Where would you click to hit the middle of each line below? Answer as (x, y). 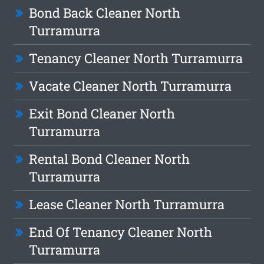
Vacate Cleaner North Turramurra (131, 86)
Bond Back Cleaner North (105, 13)
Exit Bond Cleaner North (102, 114)
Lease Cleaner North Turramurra (127, 204)
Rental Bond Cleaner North (110, 159)
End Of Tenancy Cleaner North (121, 232)
